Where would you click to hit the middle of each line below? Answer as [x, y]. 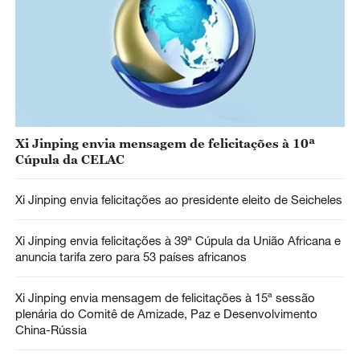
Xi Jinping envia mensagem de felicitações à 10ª [165, 143]
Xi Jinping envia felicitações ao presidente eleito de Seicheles [178, 200]
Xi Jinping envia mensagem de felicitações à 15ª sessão [165, 298]
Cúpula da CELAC [70, 159]
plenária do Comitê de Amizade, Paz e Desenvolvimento [166, 314]
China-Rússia [51, 330]
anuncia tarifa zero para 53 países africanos [131, 257]
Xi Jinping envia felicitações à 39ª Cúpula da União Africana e [178, 241]
